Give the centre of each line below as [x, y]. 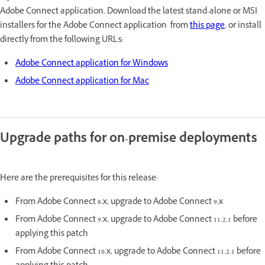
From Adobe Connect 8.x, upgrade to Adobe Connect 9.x [119, 202]
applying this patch [52, 234]
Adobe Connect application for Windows [92, 64]
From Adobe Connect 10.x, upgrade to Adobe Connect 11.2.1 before [138, 252]
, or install [243, 26]
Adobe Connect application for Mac [82, 82]
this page [207, 26]
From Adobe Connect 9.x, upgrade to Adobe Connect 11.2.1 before [136, 220]
